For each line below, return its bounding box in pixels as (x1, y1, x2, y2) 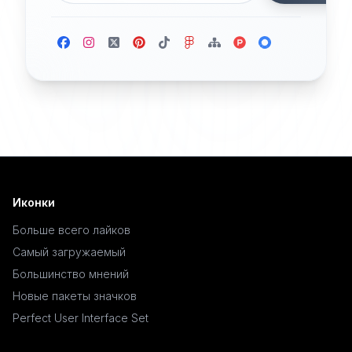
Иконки (13, 196, 55, 209)
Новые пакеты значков (13, 289, 137, 302)
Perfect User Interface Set (13, 311, 148, 324)
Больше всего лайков (13, 223, 130, 236)
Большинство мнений (13, 267, 129, 280)
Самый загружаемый (13, 245, 126, 258)
